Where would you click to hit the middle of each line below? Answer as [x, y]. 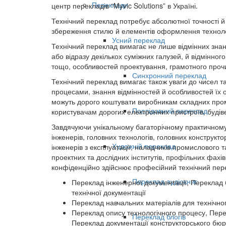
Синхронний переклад [169, 75]
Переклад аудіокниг [165, 181]
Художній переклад [144, 146]
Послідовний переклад [170, 111]
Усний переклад [138, 40]
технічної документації [109, 192]
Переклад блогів [159, 217]
